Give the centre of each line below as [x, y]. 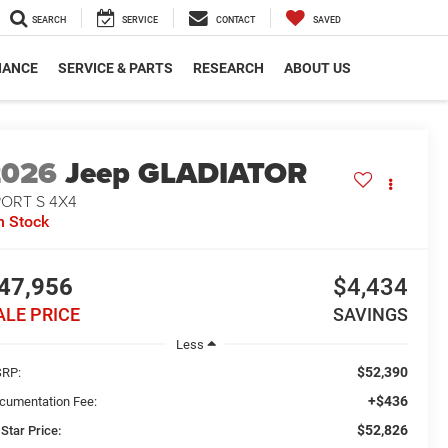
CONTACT [235, 20]
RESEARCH [228, 68]
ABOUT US [317, 68]
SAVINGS [370, 315]
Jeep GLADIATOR [186, 173]
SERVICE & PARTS [115, 68]
